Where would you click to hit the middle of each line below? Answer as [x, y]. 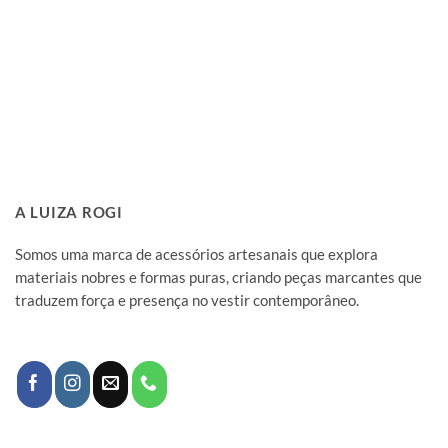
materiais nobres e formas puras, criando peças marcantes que [218, 277]
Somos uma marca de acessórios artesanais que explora [196, 254]
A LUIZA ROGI [69, 211]
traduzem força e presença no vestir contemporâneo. [187, 300]
